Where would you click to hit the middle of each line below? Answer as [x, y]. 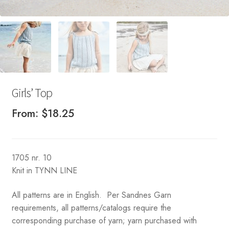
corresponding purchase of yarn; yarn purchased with [104, 220]
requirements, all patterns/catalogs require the [91, 208]
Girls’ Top [32, 93]
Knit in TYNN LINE [44, 171]
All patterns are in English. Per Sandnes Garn [91, 195]
